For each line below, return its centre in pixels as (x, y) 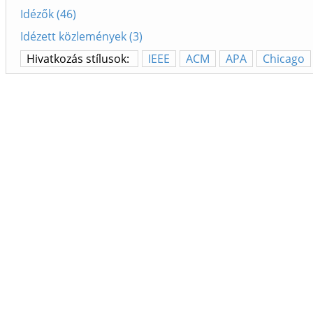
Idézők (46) (48, 14)
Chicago (284, 59)
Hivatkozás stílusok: (79, 59)
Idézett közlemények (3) (81, 37)
